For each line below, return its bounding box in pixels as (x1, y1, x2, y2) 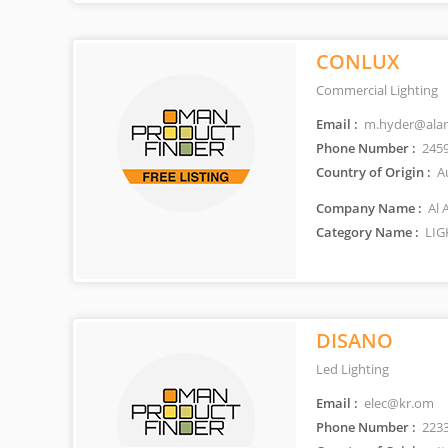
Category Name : (316, 223, 419, 241)
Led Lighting (316, 360, 389, 378)
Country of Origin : (316, 163, 431, 181)
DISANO (316, 327, 393, 354)
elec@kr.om (361, 394, 434, 412)
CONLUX (316, 48, 399, 75)
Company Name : (316, 199, 422, 217)
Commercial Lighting (316, 81, 438, 99)
